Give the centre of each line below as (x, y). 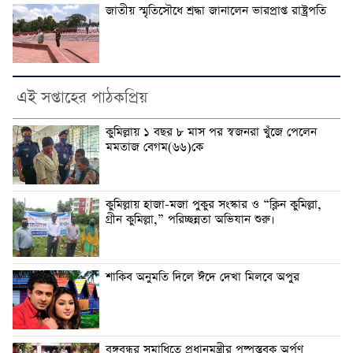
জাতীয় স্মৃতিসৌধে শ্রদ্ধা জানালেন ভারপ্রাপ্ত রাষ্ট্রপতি (216, 11)
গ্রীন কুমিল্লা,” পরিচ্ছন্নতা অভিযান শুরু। (190, 220)
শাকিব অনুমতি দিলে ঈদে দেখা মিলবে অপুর (203, 278)
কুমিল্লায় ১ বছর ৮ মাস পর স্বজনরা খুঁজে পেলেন (211, 133)
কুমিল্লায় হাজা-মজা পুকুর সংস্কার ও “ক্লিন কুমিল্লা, (214, 205)
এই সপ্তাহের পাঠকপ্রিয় (82, 98)
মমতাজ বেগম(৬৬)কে (154, 148)
